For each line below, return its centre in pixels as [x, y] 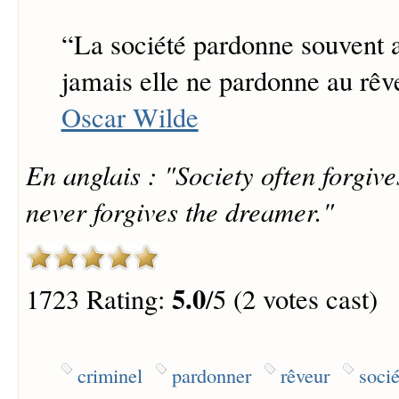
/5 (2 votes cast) [291, 299]
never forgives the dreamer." [179, 210]
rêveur [305, 375]
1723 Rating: [98, 299]
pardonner [211, 375]
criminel [110, 375]
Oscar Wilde [130, 118]
